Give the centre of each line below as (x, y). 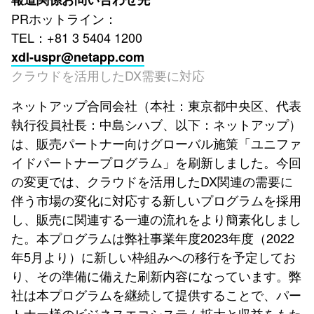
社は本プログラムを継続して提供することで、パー (156, 294)
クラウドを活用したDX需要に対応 (108, 75)
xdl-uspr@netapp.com (78, 57)
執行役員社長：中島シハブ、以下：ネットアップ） (156, 124)
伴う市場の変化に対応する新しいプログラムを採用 (156, 200)
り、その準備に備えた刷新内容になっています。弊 (156, 275)
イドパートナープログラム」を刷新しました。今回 (156, 162)
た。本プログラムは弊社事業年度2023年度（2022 (153, 238)
